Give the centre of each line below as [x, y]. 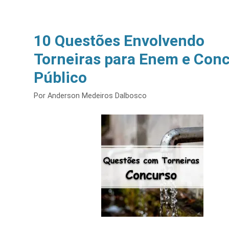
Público [60, 77]
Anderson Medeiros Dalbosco [97, 96]
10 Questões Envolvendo [119, 41]
